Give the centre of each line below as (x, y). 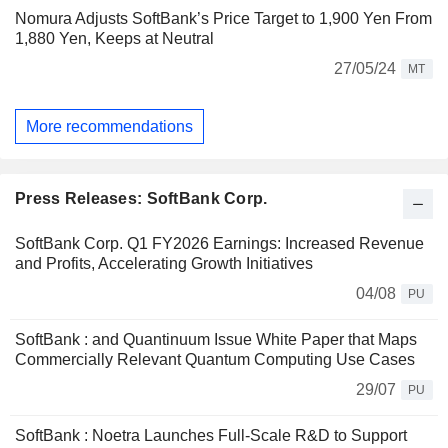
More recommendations (109, 126)
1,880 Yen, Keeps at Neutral (114, 38)
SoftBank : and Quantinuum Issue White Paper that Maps (216, 340)
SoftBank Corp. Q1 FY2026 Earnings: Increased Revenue (219, 244)
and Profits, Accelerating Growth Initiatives (164, 264)
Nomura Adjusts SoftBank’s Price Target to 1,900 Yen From (223, 18)
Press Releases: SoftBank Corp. (141, 199)
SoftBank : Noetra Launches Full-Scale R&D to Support (211, 436)
